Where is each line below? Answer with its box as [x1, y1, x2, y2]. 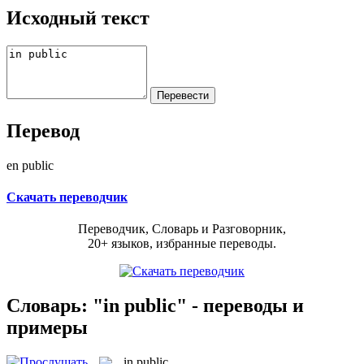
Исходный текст [6, 6, 149, 28]
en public [6, 158, 54, 172]
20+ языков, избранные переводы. [88, 236, 276, 251]
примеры [6, 316, 88, 338]
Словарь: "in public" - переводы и [6, 294, 304, 316]
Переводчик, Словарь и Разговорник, [78, 222, 286, 236]
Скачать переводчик [6, 189, 128, 204]
